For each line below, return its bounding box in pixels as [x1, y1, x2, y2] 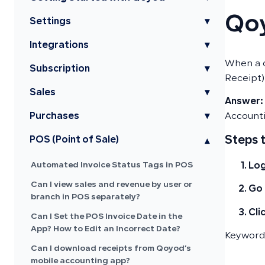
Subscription [30, 65, 90, 74]
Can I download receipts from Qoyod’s [31, 245, 191, 253]
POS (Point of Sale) [30, 136, 119, 145]
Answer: [224, 98, 263, 107]
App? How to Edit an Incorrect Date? [31, 225, 180, 234]
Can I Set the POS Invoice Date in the [31, 213, 182, 221]
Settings [30, 18, 71, 27]
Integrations [30, 41, 89, 50]
